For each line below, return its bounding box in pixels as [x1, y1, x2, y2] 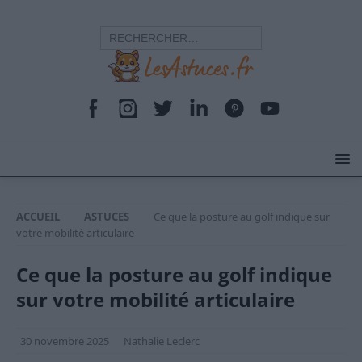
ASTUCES [84, 209, 129, 224]
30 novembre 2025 [20, 334, 109, 348]
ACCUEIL [16, 209, 60, 224]
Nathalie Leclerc [124, 334, 200, 348]
